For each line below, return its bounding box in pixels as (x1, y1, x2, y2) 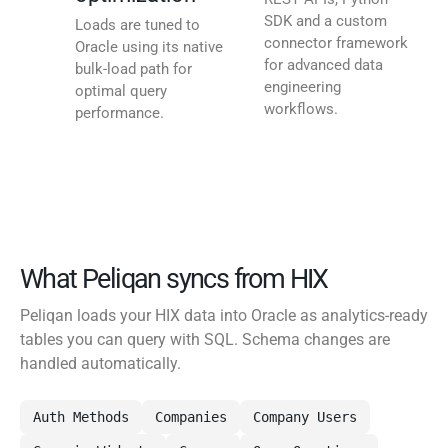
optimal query (75, 82, 167, 101)
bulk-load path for (75, 60, 192, 79)
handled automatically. (20, 354, 181, 374)
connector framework (264, 34, 408, 53)
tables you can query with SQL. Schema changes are (20, 330, 390, 350)
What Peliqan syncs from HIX (20, 263, 328, 296)
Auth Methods (33, 409, 129, 426)
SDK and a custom (264, 12, 387, 31)
